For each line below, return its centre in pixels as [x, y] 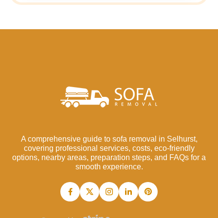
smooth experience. [109, 167]
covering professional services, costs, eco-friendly [109, 148]
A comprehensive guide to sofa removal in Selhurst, [109, 139]
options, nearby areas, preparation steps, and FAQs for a [109, 158]
